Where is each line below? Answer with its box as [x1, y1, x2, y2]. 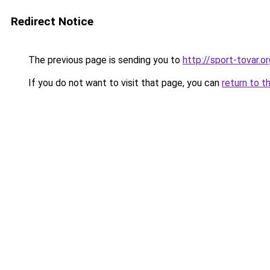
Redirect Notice [11, 14, 93, 28]
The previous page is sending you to [26, 54, 183, 66]
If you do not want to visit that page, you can [26, 77, 222, 89]
